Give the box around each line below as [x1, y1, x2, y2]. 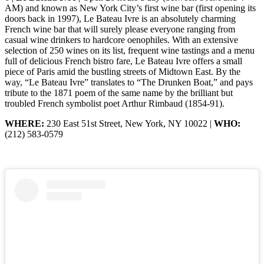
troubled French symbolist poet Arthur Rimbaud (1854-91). [5, 98, 225, 109]
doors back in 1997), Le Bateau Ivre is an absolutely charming [5, 14, 236, 24]
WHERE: [5, 118, 44, 129]
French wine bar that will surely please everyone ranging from [5, 24, 235, 35]
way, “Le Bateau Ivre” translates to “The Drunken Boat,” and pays [5, 77, 253, 88]
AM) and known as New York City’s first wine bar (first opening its [5, 3, 256, 14]
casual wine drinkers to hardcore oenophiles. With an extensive [5, 35, 238, 45]
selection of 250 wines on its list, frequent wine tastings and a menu [5, 45, 255, 56]
